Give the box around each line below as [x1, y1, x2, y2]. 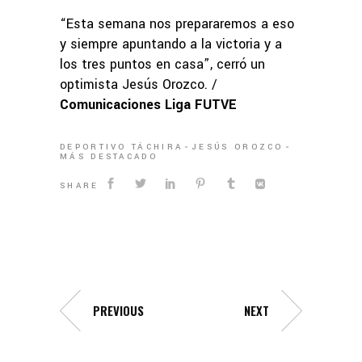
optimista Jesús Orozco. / [60, 75, 217, 95]
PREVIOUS [93, 301, 144, 319]
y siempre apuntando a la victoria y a [60, 35, 282, 54]
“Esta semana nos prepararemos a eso [60, 15, 294, 34]
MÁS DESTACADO [60, 151, 158, 163]
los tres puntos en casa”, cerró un [60, 55, 265, 74]
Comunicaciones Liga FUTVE [60, 95, 237, 115]
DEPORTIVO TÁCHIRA [60, 141, 183, 154]
